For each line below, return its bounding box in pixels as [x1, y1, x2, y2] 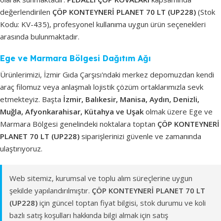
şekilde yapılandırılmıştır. [9, 185, 92, 195]
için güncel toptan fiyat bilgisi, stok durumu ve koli [37, 197, 206, 208]
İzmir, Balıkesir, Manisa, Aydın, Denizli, [63, 94, 199, 104]
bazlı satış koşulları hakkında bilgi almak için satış [9, 210, 168, 220]
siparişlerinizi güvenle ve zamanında [79, 131, 201, 141]
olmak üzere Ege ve [144, 106, 213, 116]
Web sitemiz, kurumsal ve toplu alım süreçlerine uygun [9, 173, 192, 183]
